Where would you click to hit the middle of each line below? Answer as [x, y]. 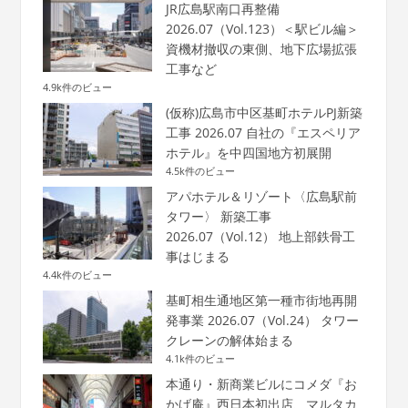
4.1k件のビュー [200, 358]
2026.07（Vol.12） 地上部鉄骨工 [260, 236]
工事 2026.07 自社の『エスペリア [263, 132]
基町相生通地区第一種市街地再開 [261, 300]
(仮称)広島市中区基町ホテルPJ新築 [264, 112]
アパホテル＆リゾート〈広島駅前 [261, 196]
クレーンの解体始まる [229, 340]
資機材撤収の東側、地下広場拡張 [261, 48]
